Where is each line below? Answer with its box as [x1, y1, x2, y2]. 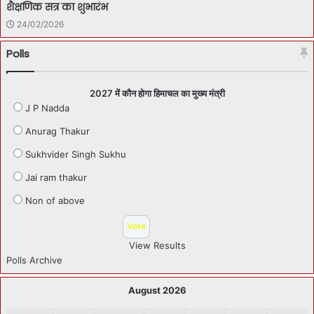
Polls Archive [6, 254, 62, 266]
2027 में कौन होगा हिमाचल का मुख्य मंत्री [89, 87, 225, 99]
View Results [128, 239, 186, 251]
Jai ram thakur [25, 171, 87, 183]
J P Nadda [25, 102, 69, 114]
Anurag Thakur [25, 125, 90, 137]
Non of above [25, 194, 85, 206]
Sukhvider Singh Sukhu [25, 148, 126, 160]
